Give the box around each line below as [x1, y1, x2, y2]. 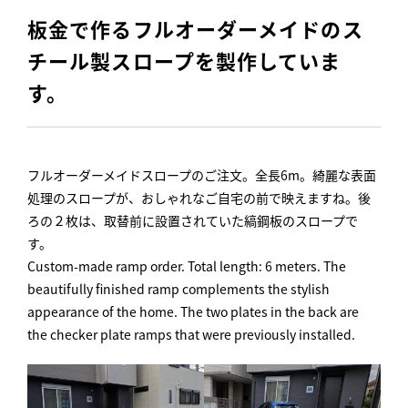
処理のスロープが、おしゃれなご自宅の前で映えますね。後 [27, 189, 371, 207]
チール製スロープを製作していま [27, 46, 342, 75]
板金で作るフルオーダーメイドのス [27, 14, 363, 43]
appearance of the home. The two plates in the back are [27, 302, 359, 321]
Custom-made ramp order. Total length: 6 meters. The [27, 257, 346, 275]
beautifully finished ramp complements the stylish [27, 280, 330, 298]
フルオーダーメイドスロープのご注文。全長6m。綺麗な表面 [27, 166, 376, 184]
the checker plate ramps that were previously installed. [27, 325, 355, 343]
